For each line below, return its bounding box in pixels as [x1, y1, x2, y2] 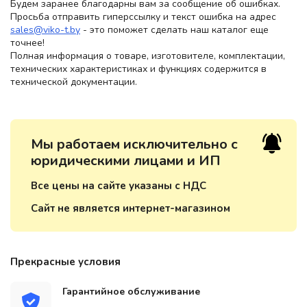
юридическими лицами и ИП [31, 151, 221, 171]
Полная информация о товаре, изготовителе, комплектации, [10, 49, 285, 63]
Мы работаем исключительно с [31, 135, 238, 154]
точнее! [10, 36, 45, 50]
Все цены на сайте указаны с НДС [31, 179, 206, 193]
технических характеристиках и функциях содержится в [10, 62, 267, 76]
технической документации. [10, 75, 137, 89]
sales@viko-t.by [10, 23, 80, 37]
